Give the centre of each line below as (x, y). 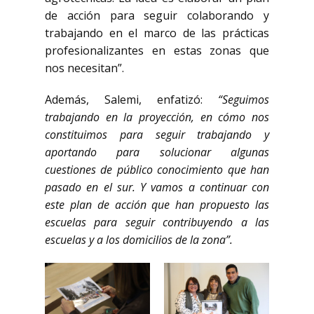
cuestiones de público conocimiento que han (157, 170)
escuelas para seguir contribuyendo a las (157, 222)
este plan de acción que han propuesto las (157, 205)
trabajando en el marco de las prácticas (157, 33)
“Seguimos (244, 100)
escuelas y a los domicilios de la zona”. (139, 240)
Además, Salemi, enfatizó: (131, 100)
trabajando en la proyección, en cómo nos (157, 117)
